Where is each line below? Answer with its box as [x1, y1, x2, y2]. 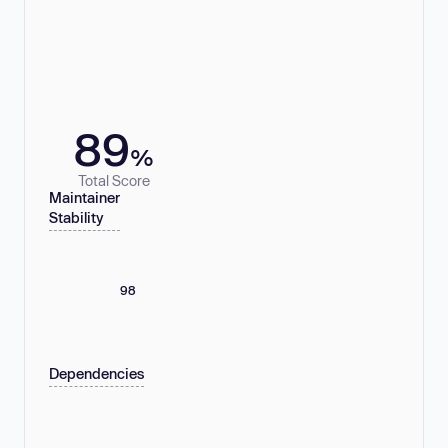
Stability [49, 209, 104, 227]
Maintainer [49, 189, 120, 207]
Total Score [78, 171, 150, 189]
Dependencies [49, 365, 144, 383]
